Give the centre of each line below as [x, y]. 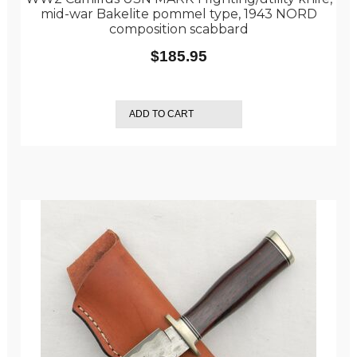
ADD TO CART [161, 114]
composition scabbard [178, 29]
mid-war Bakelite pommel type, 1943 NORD [178, 14]
